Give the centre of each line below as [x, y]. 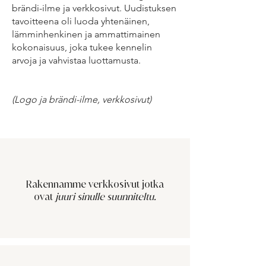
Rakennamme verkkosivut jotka [95, 184]
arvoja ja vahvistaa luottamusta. [76, 60]
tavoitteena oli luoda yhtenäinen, [81, 21]
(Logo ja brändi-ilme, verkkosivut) [82, 99]
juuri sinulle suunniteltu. [105, 197]
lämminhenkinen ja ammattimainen [86, 34]
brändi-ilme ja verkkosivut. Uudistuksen [94, 8]
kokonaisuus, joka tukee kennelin [82, 47]
